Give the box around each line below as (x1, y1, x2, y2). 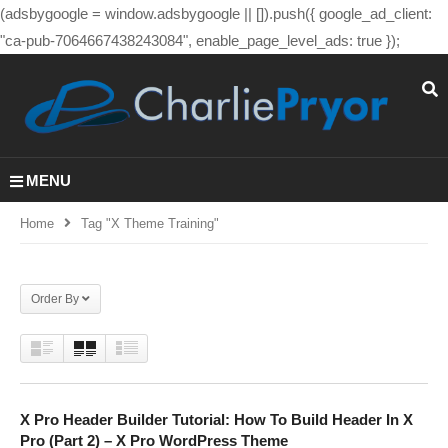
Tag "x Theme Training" (81, 215, 219, 231)
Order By (31, 291, 79, 306)
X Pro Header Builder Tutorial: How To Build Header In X (20, 410, 413, 428)
